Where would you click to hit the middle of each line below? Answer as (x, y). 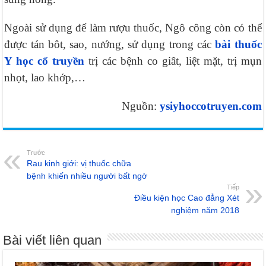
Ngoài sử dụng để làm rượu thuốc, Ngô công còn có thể (133, 28)
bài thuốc (238, 45)
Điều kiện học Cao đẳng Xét (186, 198)
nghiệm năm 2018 (205, 210)
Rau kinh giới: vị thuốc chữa (79, 164)
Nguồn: (140, 106)
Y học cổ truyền (45, 61)
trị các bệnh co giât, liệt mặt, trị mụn (173, 61)
